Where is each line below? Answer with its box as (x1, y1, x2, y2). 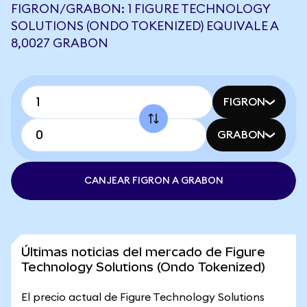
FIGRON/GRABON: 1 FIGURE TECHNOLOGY (11, 3, 270, 15)
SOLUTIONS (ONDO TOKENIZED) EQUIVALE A (11, 20, 278, 32)
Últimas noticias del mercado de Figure (21, 245, 265, 259)
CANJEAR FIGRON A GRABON (84, 176, 223, 186)
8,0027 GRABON (11, 37, 108, 49)
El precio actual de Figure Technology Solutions (21, 292, 265, 303)
